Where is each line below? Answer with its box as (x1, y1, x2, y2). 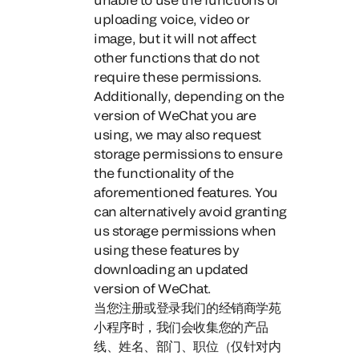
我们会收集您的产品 (155, 319, 268, 334)
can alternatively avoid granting (94, 204, 287, 219)
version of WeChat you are (94, 107, 256, 123)
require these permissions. (94, 69, 262, 84)
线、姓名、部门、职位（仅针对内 (94, 338, 281, 353)
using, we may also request (94, 127, 261, 142)
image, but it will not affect (94, 30, 256, 46)
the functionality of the (94, 165, 234, 180)
